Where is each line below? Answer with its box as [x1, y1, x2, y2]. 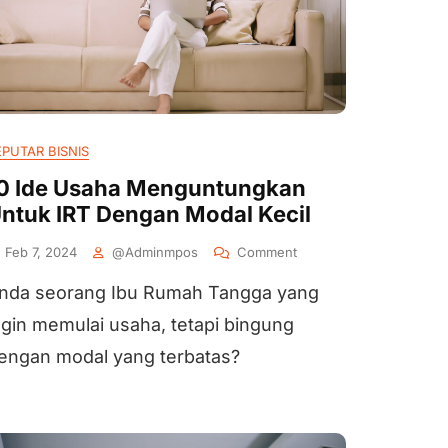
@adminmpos [112, 244, 198, 260]
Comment [237, 244, 297, 260]
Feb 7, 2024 [5, 244, 77, 260]
